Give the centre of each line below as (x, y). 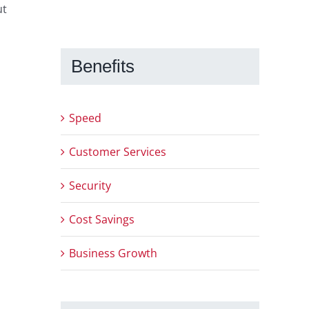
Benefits (103, 66)
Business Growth (113, 253)
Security (90, 186)
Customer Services (118, 152)
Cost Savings (102, 220)
